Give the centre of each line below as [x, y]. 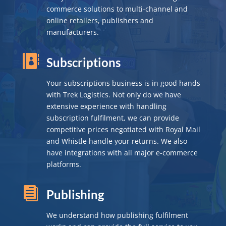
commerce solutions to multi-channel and [117, 9]
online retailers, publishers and [100, 20]
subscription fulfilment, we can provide [112, 118]
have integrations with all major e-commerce [122, 152]
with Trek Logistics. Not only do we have [114, 94]
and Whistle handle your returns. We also [117, 141]
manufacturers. [72, 32]
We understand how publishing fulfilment [117, 215]
